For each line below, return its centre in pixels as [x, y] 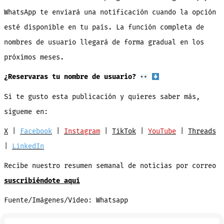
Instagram [82, 131]
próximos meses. [34, 57]
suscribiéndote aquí [42, 181]
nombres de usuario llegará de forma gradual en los [104, 42]
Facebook [36, 131]
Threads [202, 131]
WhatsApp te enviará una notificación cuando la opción [110, 12]
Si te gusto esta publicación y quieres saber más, [102, 96]
